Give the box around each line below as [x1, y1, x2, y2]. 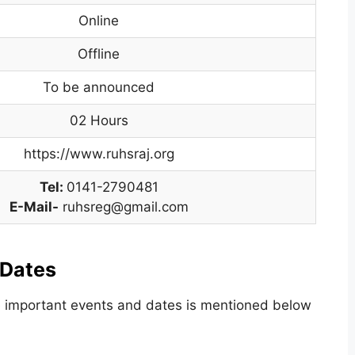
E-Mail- [9, 199, 59, 215]
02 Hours [69, 113, 128, 128]
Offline [78, 46, 120, 62]
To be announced [43, 79, 155, 95]
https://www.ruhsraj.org [23, 146, 174, 162]
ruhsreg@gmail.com [62, 199, 189, 215]
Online [78, 13, 120, 29]
